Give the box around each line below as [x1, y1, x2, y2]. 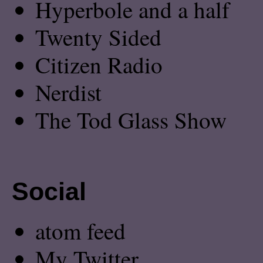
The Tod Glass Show [35, 104, 227, 135]
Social [11, 177, 86, 205]
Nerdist [35, 76, 102, 107]
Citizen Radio [35, 49, 163, 80]
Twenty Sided [35, 21, 161, 52]
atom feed [35, 215, 126, 246]
